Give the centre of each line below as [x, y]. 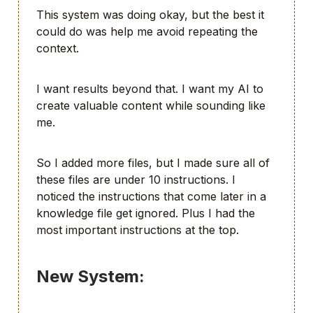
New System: [90, 277]
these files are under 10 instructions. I [136, 179]
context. [58, 49]
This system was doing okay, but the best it [150, 15]
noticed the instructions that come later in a [151, 196]
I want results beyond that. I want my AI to [150, 88]
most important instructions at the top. [138, 230]
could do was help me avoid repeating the [147, 32]
